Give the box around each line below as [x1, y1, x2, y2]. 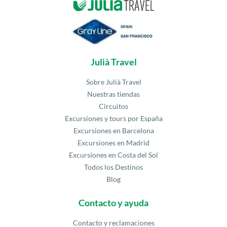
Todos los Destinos [84, 163, 143, 172]
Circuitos [99, 102, 128, 111]
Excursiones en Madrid [78, 138, 149, 147]
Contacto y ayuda [79, 197, 148, 209]
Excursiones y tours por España [64, 114, 163, 123]
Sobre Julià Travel [86, 78, 141, 87]
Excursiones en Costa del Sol [69, 150, 158, 160]
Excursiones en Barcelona [73, 126, 154, 135]
